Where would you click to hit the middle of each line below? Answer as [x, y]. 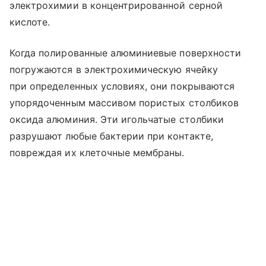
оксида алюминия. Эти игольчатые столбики [117, 119]
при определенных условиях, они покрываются [122, 86]
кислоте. [30, 22]
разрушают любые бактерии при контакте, [111, 136]
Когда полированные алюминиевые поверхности [126, 53]
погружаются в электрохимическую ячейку [114, 69]
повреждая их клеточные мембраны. [97, 152]
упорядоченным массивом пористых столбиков [124, 102]
